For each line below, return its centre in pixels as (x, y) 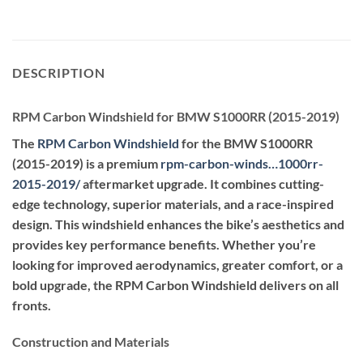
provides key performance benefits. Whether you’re (164, 244)
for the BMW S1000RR (246, 143)
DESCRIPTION (59, 72)
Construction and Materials (91, 342)
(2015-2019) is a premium (86, 163)
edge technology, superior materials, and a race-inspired (173, 203)
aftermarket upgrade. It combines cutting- (202, 183)
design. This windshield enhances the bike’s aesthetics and (178, 224)
